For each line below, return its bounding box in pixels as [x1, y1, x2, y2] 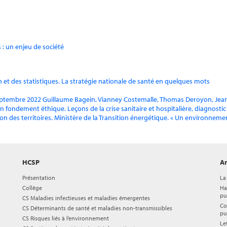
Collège [22, 184, 42, 192]
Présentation [22, 174, 55, 181]
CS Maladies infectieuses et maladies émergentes [22, 194, 150, 202]
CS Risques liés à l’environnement [22, 214, 109, 222]
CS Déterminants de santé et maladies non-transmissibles [22, 204, 172, 212]
